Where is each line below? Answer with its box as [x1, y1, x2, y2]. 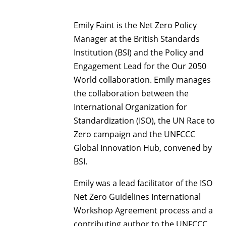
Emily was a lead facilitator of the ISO [74, 178, 213, 189]
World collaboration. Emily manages [74, 74, 211, 86]
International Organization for [74, 101, 188, 113]
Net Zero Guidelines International [74, 191, 201, 203]
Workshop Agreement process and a [74, 205, 213, 216]
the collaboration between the [74, 88, 189, 99]
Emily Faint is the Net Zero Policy [74, 20, 197, 31]
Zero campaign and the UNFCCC [74, 129, 196, 140]
